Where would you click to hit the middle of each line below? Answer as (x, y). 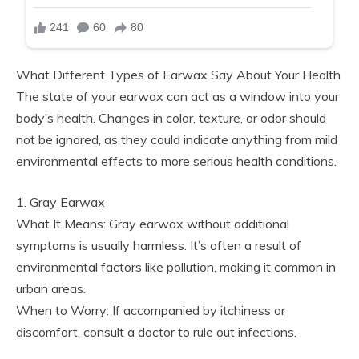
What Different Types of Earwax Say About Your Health (178, 74)
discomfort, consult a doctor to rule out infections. (156, 331)
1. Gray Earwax (61, 202)
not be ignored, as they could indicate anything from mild (177, 139)
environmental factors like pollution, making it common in (176, 266)
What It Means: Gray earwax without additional (153, 223)
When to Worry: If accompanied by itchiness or (151, 310)
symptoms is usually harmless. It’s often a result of (159, 245)
